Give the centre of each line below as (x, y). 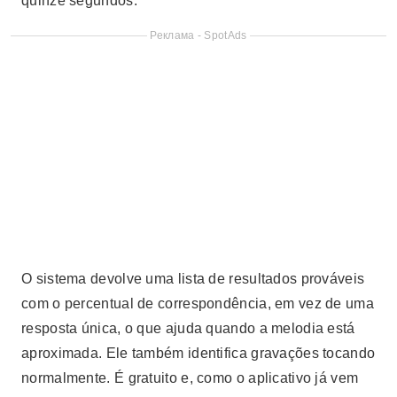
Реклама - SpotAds (198, 35)
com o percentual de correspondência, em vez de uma (198, 304)
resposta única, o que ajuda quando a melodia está (188, 328)
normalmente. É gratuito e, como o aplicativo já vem (190, 378)
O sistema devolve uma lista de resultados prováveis (193, 279)
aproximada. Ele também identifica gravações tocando (198, 353)
